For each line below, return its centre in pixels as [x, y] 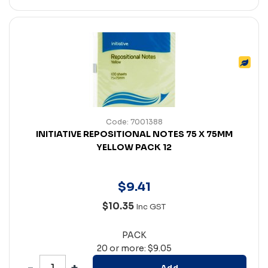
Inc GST [151, 206]
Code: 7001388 [134, 121]
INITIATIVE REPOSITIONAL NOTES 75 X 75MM [134, 134]
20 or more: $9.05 [134, 248]
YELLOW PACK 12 [134, 147]
